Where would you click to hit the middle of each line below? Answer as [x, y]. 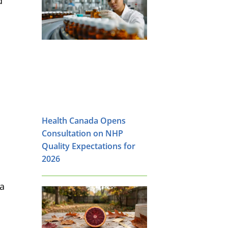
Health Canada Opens [84, 120]
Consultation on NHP [82, 133]
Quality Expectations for [89, 146]
